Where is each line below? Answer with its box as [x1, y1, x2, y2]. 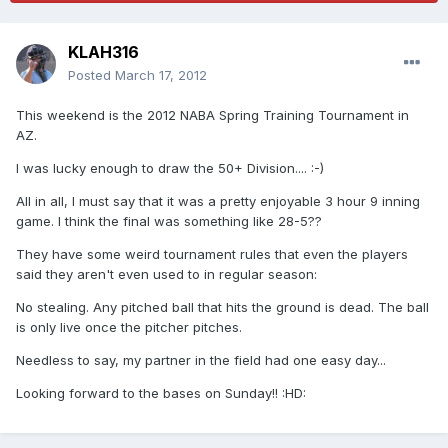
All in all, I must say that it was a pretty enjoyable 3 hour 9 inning [16, 193, 420, 210]
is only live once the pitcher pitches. [16, 319, 242, 336]
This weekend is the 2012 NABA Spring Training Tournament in [16, 107, 409, 124]
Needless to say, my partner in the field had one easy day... [16, 352, 386, 369]
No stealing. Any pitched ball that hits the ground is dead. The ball [16, 299, 429, 316]
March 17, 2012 [115, 67, 207, 84]
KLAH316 [68, 42, 139, 63]
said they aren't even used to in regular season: [16, 266, 317, 283]
